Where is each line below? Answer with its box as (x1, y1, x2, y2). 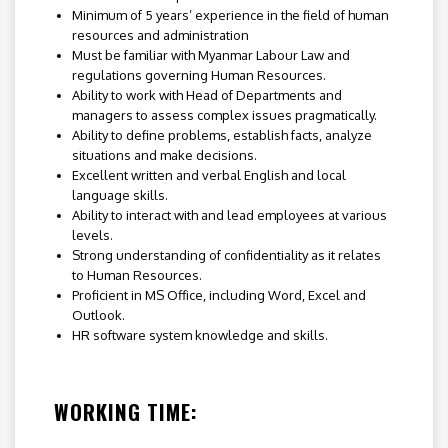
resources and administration (71, 27, 249, 44)
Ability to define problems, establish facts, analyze (71, 127, 372, 144)
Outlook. (71, 307, 125, 324)
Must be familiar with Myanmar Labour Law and (71, 47, 350, 64)
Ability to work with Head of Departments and (71, 87, 342, 104)
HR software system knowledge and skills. (71, 327, 328, 344)
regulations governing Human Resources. (71, 67, 326, 84)
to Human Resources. (71, 267, 202, 284)
